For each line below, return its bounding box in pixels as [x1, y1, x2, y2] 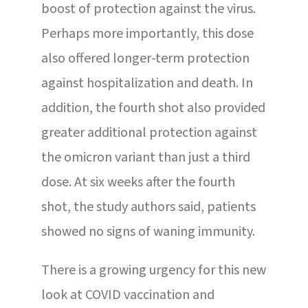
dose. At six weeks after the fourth [41, 172, 235, 192]
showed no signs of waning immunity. [41, 221, 255, 241]
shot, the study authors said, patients [41, 197, 256, 217]
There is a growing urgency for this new [41, 260, 266, 280]
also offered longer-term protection [41, 48, 250, 68]
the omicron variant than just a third [41, 147, 250, 167]
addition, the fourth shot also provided [41, 98, 265, 118]
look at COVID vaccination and [41, 285, 214, 305]
